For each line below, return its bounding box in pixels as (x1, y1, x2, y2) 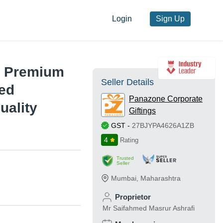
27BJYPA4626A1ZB (132, 121, 194, 130)
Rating (120, 136, 138, 144)
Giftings (129, 107, 156, 115)
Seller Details (101, 77, 154, 88)
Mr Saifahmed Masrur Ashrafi (103, 204, 195, 213)
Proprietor (115, 193, 151, 202)
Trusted (116, 155, 134, 161)
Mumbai (111, 174, 136, 183)
